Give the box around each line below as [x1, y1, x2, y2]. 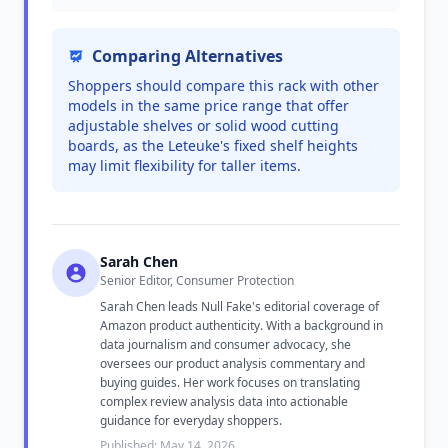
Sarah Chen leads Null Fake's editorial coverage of [100, 298, 379, 315]
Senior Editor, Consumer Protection [100, 272, 294, 289]
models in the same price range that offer [68, 96, 349, 115]
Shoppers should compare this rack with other [68, 76, 379, 95]
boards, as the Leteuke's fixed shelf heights [68, 136, 358, 155]
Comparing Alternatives [92, 45, 283, 67]
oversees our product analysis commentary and [100, 355, 365, 372]
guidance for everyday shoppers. [100, 412, 282, 429]
